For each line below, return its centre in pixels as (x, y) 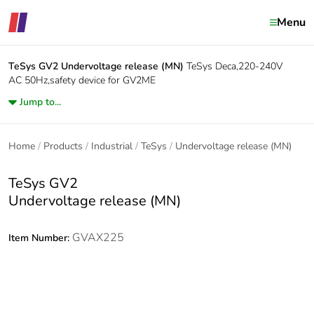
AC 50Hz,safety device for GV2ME (82, 80)
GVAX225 (98, 238)
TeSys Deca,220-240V (234, 66)
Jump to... (40, 102)
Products (63, 146)
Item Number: (40, 238)
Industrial (112, 146)
